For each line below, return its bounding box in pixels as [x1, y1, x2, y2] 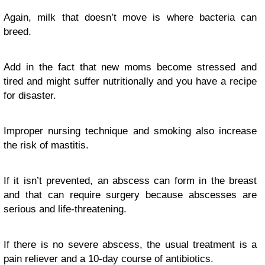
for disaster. [4, 90, 56, 102]
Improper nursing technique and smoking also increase [4, 125, 257, 137]
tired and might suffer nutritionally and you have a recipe [4, 76, 257, 88]
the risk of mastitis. [4, 140, 89, 151]
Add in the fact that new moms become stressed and [4, 62, 257, 73]
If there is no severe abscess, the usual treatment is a [4, 239, 257, 251]
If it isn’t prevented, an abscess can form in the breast [4, 175, 257, 187]
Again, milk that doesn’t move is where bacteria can [4, 12, 257, 24]
